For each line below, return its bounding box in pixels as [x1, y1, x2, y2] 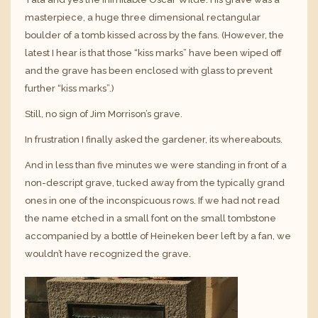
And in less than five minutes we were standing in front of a [25, 160, 287, 171]
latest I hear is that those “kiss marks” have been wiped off [25, 47, 282, 58]
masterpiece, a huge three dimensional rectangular [25, 11, 261, 23]
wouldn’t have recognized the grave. [25, 248, 191, 260]
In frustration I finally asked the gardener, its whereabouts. [25, 134, 283, 145]
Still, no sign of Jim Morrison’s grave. [25, 108, 182, 119]
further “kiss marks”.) [25, 82, 114, 94]
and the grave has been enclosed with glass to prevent [25, 65, 273, 76]
